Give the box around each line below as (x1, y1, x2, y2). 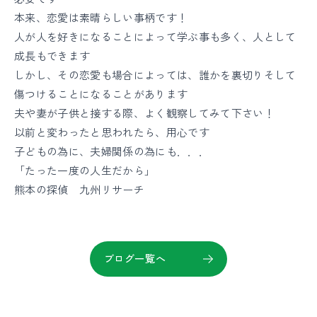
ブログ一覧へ (103, 251, 166, 266)
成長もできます (14, 47, 91, 63)
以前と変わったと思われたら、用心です (14, 124, 210, 139)
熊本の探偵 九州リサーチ (14, 181, 145, 197)
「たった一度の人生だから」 (14, 162, 156, 178)
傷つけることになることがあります (14, 86, 188, 101)
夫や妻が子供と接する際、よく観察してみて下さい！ (14, 105, 275, 120)
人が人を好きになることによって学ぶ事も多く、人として (14, 28, 296, 44)
